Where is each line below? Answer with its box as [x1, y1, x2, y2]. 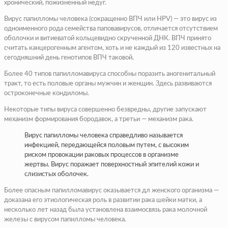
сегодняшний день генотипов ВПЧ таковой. [4, 54, 134, 62]
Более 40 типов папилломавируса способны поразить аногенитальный [4, 71, 215, 78]
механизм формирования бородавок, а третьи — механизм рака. [4, 116, 193, 123]
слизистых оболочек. [24, 171, 89, 178]
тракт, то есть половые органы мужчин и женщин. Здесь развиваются [4, 80, 212, 88]
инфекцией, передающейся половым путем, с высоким [24, 142, 189, 149]
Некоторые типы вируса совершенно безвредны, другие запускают [4, 106, 207, 113]
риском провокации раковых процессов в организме [24, 152, 179, 159]
